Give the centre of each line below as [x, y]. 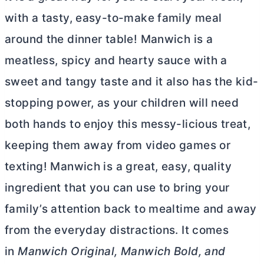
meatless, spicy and [62, 60]
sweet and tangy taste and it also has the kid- [132, 81]
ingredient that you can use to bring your [117, 187]
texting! [28, 166]
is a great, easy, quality [166, 166]
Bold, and [200, 251]
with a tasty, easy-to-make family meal [113, 18]
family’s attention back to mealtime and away [131, 209]
